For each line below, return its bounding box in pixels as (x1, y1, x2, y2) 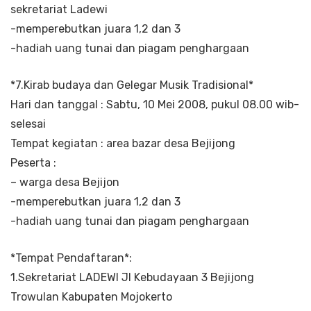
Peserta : (10, 155, 56, 169)
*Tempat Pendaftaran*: (10, 251, 132, 264)
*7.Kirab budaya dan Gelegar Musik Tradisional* (10, 78, 253, 92)
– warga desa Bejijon (10, 175, 119, 189)
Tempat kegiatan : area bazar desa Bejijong (10, 136, 235, 150)
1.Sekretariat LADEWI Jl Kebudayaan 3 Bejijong (10, 270, 254, 284)
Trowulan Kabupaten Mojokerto (10, 289, 172, 303)
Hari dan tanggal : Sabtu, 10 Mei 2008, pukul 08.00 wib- (10, 97, 299, 111)
